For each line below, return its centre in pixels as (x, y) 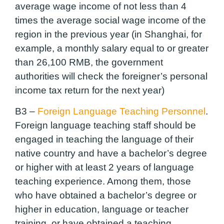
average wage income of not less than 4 (101, 6)
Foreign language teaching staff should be (105, 125)
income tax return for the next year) (90, 90)
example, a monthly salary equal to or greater (112, 48)
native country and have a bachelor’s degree (111, 153)
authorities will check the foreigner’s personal (111, 76)
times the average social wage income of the (110, 20)
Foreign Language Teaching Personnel (121, 111)
